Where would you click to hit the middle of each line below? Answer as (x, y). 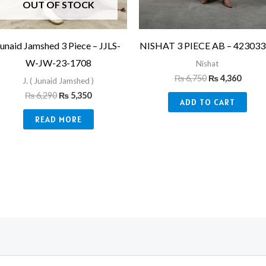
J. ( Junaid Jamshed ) (58, 80)
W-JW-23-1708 (58, 62)
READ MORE (58, 119)
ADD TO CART (208, 102)
